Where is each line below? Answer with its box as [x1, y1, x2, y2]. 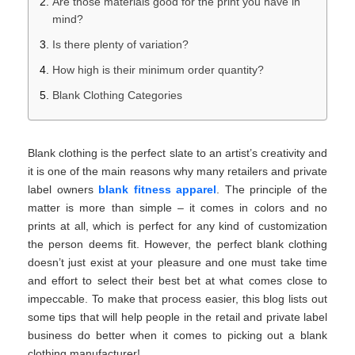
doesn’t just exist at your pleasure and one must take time [28, 256, 327, 269]
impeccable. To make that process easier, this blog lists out [28, 292, 327, 306]
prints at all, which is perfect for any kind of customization [28, 219, 327, 233]
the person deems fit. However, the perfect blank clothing [28, 238, 327, 251]
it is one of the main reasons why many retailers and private [28, 165, 327, 178]
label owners [28, 183, 98, 197]
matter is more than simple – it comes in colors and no [28, 201, 327, 215]
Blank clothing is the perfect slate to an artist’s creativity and [28, 147, 327, 160]
